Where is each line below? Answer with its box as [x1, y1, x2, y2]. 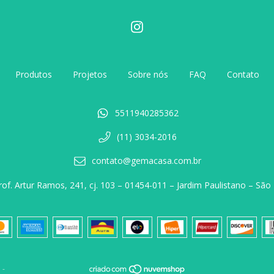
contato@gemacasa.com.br [92, 155, 202, 167]
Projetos [72, 68, 107, 80]
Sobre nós [127, 68, 168, 80]
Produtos [15, 68, 52, 80]
